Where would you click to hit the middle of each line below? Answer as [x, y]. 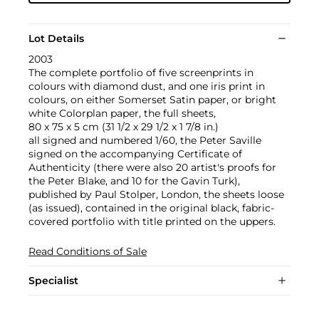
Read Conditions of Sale [88, 252]
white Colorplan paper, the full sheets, [122, 114]
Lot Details [56, 39]
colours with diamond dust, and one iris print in [147, 87]
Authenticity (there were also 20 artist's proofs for [152, 168]
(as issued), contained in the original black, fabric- [151, 208]
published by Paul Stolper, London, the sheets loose [156, 195]
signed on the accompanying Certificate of [135, 154]
